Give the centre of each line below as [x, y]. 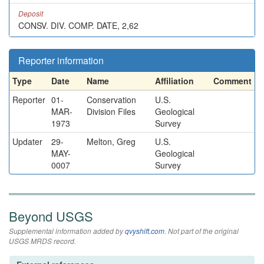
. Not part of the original [202, 231]
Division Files [111, 111]
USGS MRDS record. [42, 241]
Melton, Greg [111, 141]
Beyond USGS [51, 216]
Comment [232, 81]
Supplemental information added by [67, 231]
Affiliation [174, 81]
